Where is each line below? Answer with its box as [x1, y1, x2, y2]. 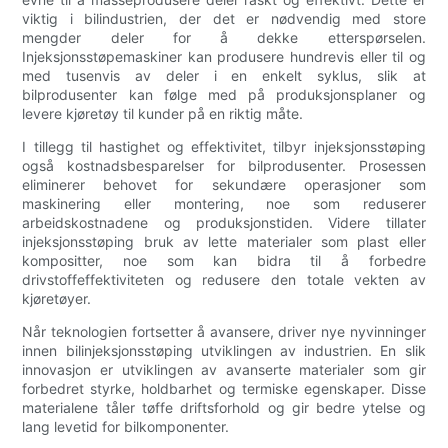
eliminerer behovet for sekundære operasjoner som [22, 176, 426, 194]
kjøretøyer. [22, 290, 92, 308]
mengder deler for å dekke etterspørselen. [22, 29, 426, 47]
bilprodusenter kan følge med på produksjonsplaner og [22, 86, 426, 104]
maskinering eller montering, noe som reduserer [22, 195, 426, 213]
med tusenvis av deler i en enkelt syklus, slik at [22, 67, 426, 85]
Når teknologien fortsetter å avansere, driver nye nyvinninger [22, 323, 426, 341]
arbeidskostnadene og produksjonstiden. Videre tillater [22, 214, 426, 232]
